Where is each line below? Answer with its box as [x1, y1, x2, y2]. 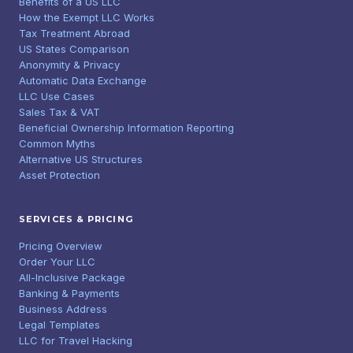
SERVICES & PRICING [19, 214, 133, 225]
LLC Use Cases [19, 90, 95, 102]
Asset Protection [19, 169, 100, 181]
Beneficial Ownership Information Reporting [19, 121, 234, 134]
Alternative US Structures [19, 153, 143, 165]
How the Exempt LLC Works [19, 11, 154, 24]
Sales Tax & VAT [19, 106, 100, 118]
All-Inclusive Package [19, 271, 125, 284]
